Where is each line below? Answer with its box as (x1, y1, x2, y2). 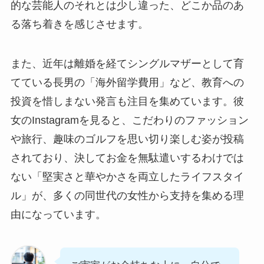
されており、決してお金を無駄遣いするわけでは (10, 152, 244, 164)
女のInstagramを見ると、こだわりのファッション (10, 114, 249, 127)
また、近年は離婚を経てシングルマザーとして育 (10, 58, 244, 70)
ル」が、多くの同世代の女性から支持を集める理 (10, 190, 244, 202)
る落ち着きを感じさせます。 (10, 18, 148, 30)
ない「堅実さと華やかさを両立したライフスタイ (10, 171, 244, 183)
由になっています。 (10, 209, 106, 221)
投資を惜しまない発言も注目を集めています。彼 (10, 95, 244, 108)
